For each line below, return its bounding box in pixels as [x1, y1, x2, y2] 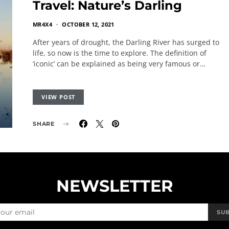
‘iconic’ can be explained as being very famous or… [33, 59, 205, 68]
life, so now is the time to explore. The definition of [33, 48, 207, 58]
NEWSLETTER [56, 176, 173, 196]
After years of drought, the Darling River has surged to [33, 37, 219, 47]
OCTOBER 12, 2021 [62, 20, 114, 28]
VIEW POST [41, 93, 76, 101]
